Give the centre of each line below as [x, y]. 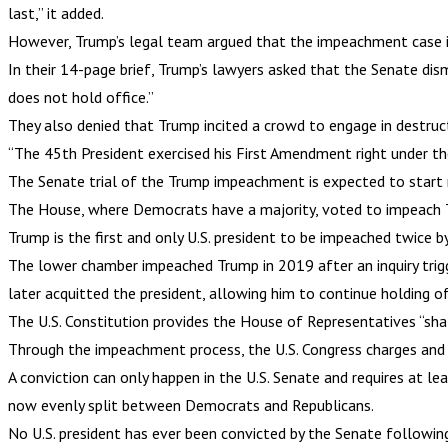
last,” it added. [56, 12]
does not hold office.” [81, 96]
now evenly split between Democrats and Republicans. [191, 404]
